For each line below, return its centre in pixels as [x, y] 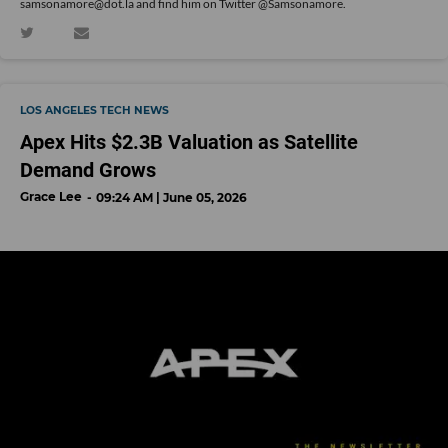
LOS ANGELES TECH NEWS [94, 111]
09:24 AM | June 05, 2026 [171, 198]
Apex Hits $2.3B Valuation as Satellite [189, 142]
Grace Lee [51, 197]
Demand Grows [88, 170]
